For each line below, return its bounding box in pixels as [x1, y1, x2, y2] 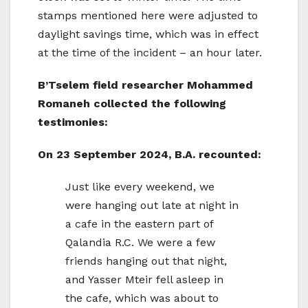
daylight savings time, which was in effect [38, 27, 258, 41]
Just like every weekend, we [65, 179, 214, 193]
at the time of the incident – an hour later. [38, 45, 262, 59]
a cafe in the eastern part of [65, 217, 213, 230]
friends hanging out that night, [65, 254, 227, 267]
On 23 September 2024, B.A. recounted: [38, 147, 261, 161]
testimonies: [38, 115, 108, 129]
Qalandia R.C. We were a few [65, 235, 215, 249]
